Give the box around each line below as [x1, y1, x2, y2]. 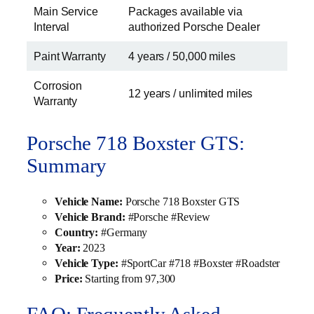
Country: [55, 225, 99, 239]
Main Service [34, 5, 98, 18]
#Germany [98, 225, 151, 239]
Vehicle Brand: [55, 210, 125, 224]
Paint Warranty [34, 50, 106, 63]
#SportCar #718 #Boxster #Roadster [118, 256, 283, 270]
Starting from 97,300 [82, 271, 176, 285]
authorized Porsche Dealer [128, 20, 260, 34]
